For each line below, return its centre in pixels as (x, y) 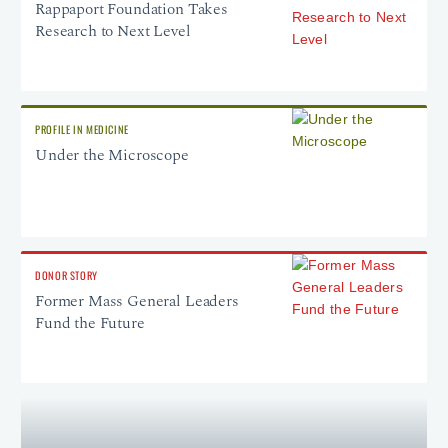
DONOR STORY (66, 275)
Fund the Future (90, 323)
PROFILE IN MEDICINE (82, 129)
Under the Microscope (112, 155)
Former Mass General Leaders (137, 301)
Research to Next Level (113, 31)
